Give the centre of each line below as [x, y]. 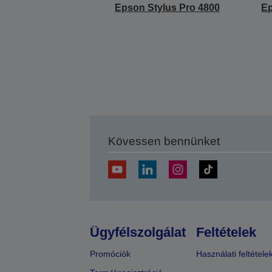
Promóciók [110, 253]
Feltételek [226, 232]
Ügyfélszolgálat [138, 232]
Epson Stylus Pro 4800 [167, 7]
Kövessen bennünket [164, 141]
